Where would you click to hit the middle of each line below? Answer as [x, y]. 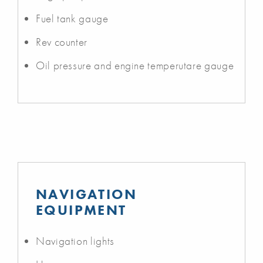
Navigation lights [75, 241]
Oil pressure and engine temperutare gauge [135, 65]
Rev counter [62, 42]
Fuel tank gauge [72, 18]
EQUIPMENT [81, 210]
